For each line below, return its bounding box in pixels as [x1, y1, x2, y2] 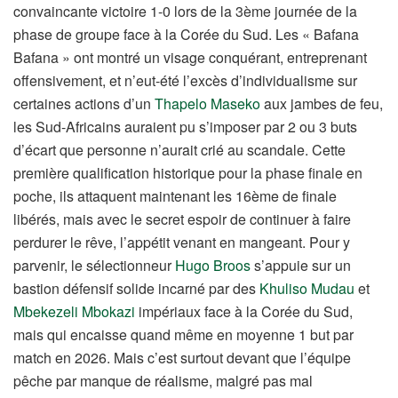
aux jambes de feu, [260, 93, 383, 115]
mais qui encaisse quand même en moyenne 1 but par [13, 324, 354, 346]
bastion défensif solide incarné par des [13, 278, 259, 299]
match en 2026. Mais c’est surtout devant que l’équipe [13, 347, 351, 369]
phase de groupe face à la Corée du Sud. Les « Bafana [13, 24, 359, 45]
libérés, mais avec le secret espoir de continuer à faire [13, 209, 351, 230]
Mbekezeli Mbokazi [13, 301, 135, 322]
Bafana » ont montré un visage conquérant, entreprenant [13, 47, 367, 68]
